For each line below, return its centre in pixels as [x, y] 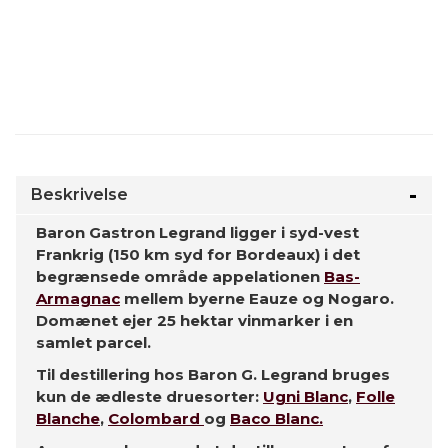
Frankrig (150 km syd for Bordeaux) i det [198, 254]
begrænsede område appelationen [180, 276]
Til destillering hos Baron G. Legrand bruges [213, 374]
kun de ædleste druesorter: [149, 396]
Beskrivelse [79, 194]
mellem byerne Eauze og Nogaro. [257, 298]
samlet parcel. [93, 342]
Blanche [68, 418]
